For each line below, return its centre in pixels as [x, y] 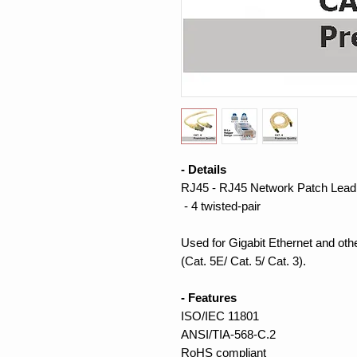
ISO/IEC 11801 [220, 316]
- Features [209, 298]
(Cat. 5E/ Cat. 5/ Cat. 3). [243, 261]
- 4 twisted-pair [221, 206]
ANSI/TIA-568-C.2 [228, 335]
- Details [204, 170]
